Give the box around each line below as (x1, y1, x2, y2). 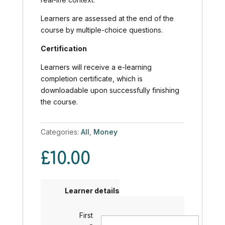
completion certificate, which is (40, 74, 143, 83)
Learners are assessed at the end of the (40, 14, 174, 23)
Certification (40, 44, 87, 53)
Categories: (40, 127, 81, 136)
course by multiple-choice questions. (40, 25, 163, 34)
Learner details (64, 186, 120, 195)
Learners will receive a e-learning (40, 62, 152, 71)
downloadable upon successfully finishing (40, 85, 179, 94)
